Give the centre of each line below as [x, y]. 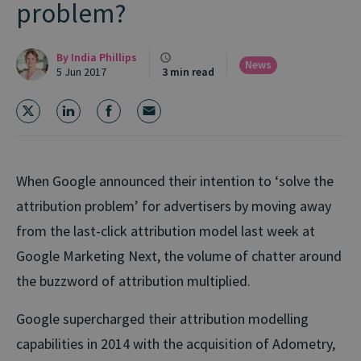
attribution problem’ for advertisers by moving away [174, 205]
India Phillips [104, 57]
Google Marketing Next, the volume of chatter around [179, 255]
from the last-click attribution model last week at [166, 230]
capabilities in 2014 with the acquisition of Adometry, [176, 343]
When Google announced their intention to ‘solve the [175, 180]
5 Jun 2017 [81, 71]
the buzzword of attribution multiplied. [133, 280]
